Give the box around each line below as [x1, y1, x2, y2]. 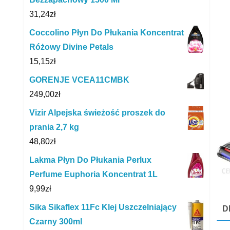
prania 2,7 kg [29, 122, 79, 131]
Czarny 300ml [29, 217, 82, 226]
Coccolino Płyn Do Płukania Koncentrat [29, 28, 184, 37]
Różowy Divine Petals [29, 42, 113, 51]
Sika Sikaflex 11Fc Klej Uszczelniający [29, 202, 177, 212]
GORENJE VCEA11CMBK [29, 75, 129, 84]
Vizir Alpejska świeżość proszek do [29, 108, 165, 117]
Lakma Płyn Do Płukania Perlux [29, 155, 151, 164]
